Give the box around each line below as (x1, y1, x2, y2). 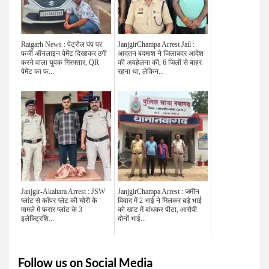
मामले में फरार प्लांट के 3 (21, 205, 82, 214)
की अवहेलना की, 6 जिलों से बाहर (118, 58, 202, 67)
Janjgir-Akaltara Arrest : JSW (21, 187, 105, 196)
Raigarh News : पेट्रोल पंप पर (21, 40, 102, 49)
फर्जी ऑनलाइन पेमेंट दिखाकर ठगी (21, 49, 107, 58)
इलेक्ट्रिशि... (21, 214, 54, 223)
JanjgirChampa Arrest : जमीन (118, 187, 199, 196)
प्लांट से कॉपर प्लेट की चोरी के (21, 196, 97, 205)
